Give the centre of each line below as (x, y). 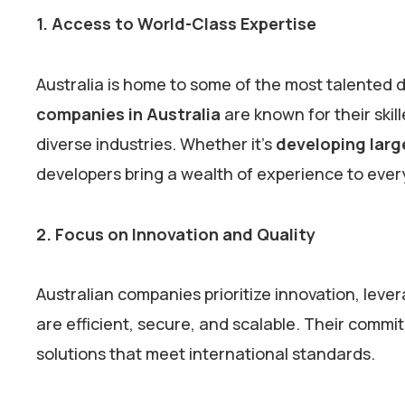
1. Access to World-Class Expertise (176, 24)
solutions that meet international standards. (207, 354)
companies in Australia (128, 113)
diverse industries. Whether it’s (156, 143)
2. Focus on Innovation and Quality (176, 234)
